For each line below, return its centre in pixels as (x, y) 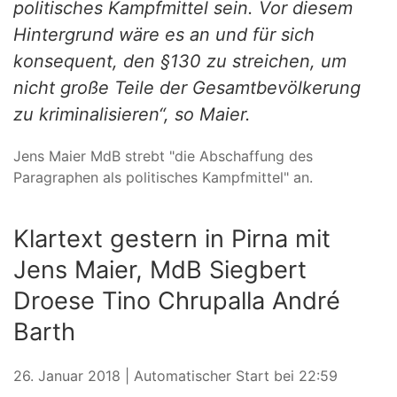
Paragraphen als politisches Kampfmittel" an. (163, 177)
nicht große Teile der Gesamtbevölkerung (187, 88)
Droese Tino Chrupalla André (177, 301)
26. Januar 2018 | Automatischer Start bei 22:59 (175, 376)
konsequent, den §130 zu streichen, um (180, 61)
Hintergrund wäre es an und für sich (164, 35)
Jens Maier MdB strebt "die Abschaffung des (163, 156)
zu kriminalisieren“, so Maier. (132, 114)
